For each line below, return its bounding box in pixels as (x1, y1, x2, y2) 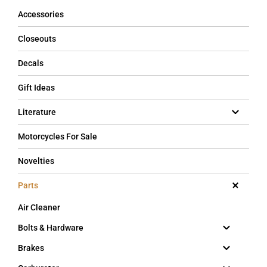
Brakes (18, 243, 44, 253)
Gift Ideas (18, 82, 55, 92)
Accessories (18, 9, 64, 19)
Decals (18, 58, 44, 68)
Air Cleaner (18, 202, 60, 212)
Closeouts (18, 33, 56, 44)
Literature (18, 107, 56, 117)
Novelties (18, 156, 54, 166)
